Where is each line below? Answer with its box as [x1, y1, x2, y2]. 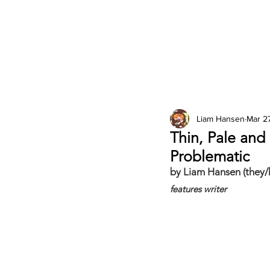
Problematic [170, 147, 250, 165]
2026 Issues [101, 101, 174, 118]
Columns [195, 101, 253, 118]
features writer [170, 183, 227, 195]
